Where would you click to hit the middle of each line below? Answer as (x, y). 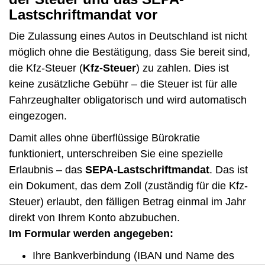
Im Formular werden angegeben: (91, 234)
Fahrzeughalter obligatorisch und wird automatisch (128, 100)
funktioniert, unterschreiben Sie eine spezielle (116, 154)
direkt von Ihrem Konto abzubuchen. (94, 218)
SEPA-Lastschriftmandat (147, 170)
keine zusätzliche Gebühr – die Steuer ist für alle (123, 84)
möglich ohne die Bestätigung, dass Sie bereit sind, (130, 52)
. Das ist (229, 170)
